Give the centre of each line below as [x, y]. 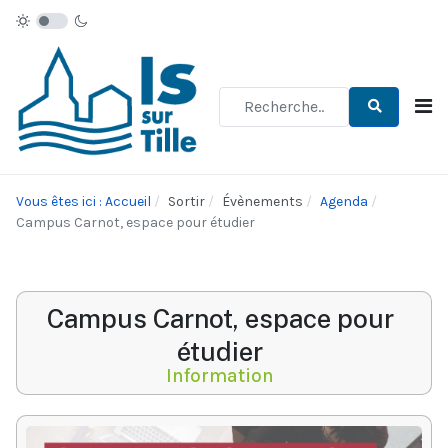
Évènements [262, 202]
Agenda [344, 202]
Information [220, 376]
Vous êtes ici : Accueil [83, 202]
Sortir [186, 202]
